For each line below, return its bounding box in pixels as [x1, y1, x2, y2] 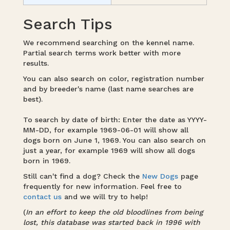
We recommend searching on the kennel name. [23, 39, 194, 47]
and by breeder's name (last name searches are [23, 85, 194, 93]
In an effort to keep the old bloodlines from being [26, 208, 203, 216]
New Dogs [142, 172, 178, 180]
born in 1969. [23, 157, 70, 165]
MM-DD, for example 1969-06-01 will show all [23, 126, 188, 134]
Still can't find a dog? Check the [23, 172, 142, 180]
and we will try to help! [62, 193, 148, 201]
